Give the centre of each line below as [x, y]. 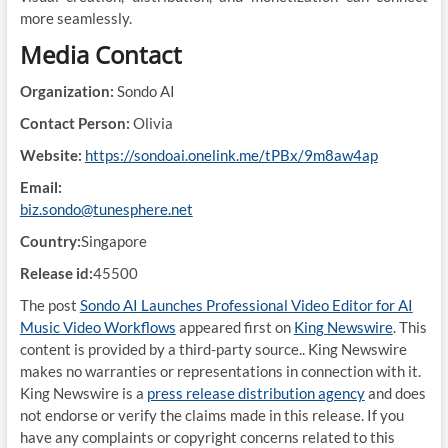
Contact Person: [74, 123]
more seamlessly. [75, 18]
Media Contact [100, 55]
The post [49, 305]
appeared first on [234, 327]
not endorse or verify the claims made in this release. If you [211, 415]
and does [395, 393]
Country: [50, 241]
